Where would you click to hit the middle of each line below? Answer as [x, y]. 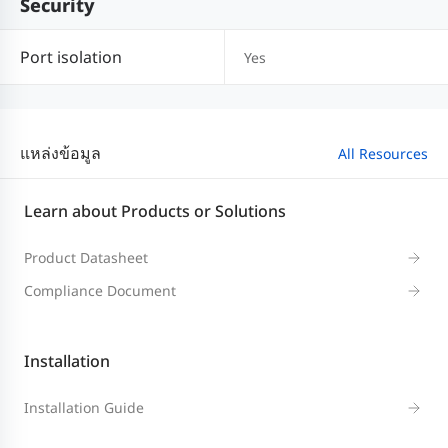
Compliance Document [100, 291]
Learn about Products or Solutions [155, 211]
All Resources [383, 154]
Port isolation [71, 57]
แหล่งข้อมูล [60, 153]
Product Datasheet [86, 258]
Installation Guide [84, 408]
